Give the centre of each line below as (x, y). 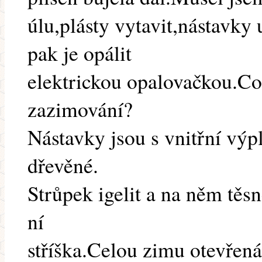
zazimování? (80, 109)
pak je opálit (80, 53)
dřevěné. (63, 165)
